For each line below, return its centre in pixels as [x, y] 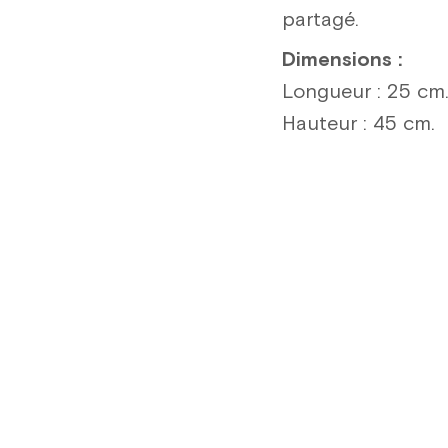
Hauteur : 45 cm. [358, 124]
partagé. [320, 20]
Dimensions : [342, 60]
